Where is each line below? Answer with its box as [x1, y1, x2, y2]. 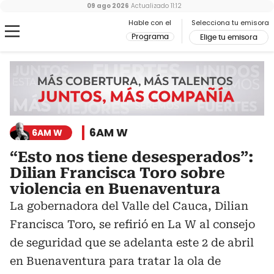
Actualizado [128, 1, 169, 10]
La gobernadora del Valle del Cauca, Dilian [10, 199, 248, 213]
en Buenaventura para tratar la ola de [10, 254, 221, 268]
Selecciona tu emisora [191, 18, 269, 28]
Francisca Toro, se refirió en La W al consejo [10, 218, 255, 231]
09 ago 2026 [86, 1, 129, 10]
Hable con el [128, 18, 171, 28]
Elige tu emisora [200, 34, 257, 41]
